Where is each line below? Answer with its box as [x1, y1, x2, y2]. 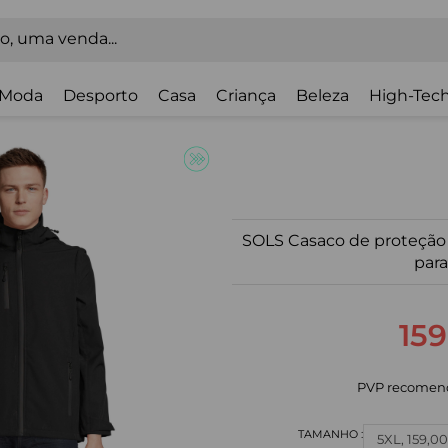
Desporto [63, 86, 138, 105]
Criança [216, 86, 276, 105]
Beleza [296, 86, 349, 105]
